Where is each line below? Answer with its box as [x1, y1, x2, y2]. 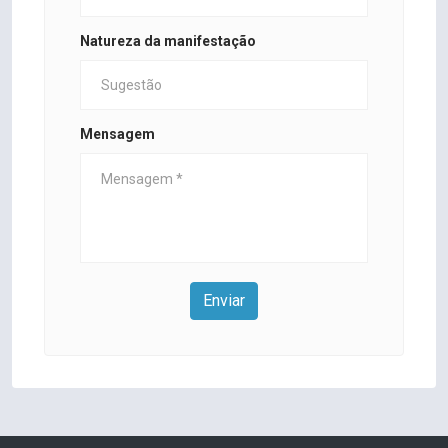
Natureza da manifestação [80, 33, 256, 50]
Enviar [203, 291, 245, 311]
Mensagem [80, 126, 155, 143]
